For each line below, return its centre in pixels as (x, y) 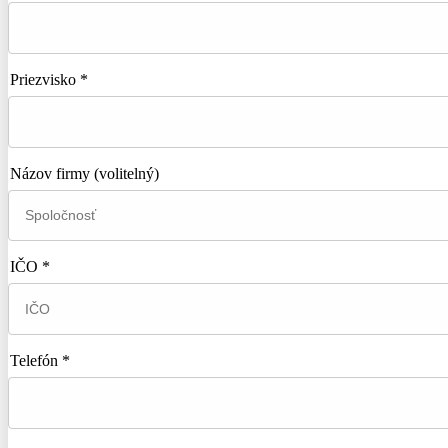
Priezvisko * (49, 79)
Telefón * (40, 361)
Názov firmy (52, 173)
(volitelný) (126, 173)
